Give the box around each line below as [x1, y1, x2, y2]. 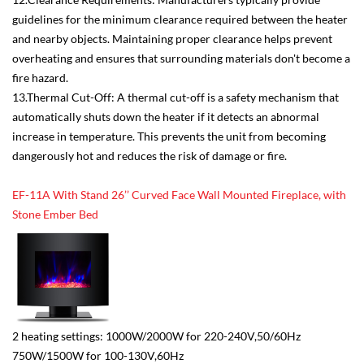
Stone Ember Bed [12, 207, 98, 222]
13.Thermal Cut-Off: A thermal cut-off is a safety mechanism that [12, 90, 339, 105]
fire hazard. [12, 71, 68, 85]
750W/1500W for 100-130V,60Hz [12, 348, 184, 362]
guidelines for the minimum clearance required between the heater [12, 12, 348, 27]
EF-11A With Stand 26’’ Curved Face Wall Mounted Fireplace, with [12, 188, 346, 202]
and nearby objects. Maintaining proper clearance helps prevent [12, 32, 332, 46]
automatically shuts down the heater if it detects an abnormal [12, 110, 319, 124]
